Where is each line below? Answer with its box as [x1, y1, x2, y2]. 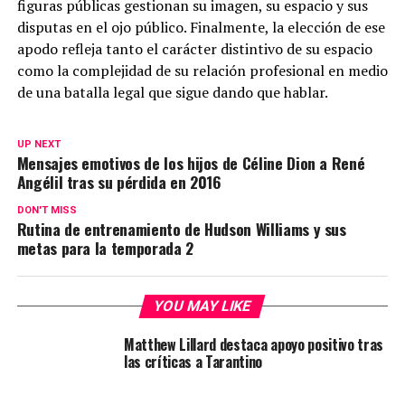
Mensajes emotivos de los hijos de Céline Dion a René [16, 151, 365, 175]
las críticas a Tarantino [123, 351, 263, 373]
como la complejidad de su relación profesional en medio [16, 61, 388, 81]
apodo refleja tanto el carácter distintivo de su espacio [16, 39, 372, 60]
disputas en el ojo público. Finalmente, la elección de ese [16, 17, 385, 38]
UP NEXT [16, 138, 61, 151]
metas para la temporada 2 [16, 236, 193, 260]
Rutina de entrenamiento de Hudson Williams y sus [16, 217, 346, 241]
